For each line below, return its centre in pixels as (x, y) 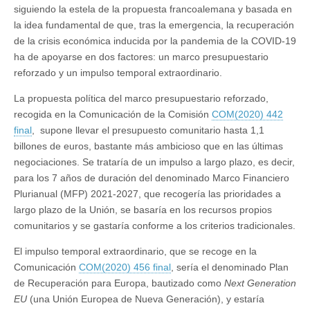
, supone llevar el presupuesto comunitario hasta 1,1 (148, 130)
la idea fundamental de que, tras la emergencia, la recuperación (154, 25)
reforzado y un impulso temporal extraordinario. (118, 73)
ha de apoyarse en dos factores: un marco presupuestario (141, 57)
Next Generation (260, 283)
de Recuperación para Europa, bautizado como (119, 283)
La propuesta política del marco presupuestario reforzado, (141, 99)
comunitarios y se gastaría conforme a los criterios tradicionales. (155, 226)
